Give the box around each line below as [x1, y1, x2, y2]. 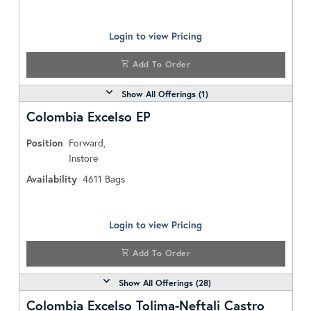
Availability [26, 172, 77, 185]
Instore [68, 151, 98, 165]
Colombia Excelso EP [26, 108, 151, 125]
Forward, [68, 136, 106, 149]
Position [26, 136, 63, 149]
